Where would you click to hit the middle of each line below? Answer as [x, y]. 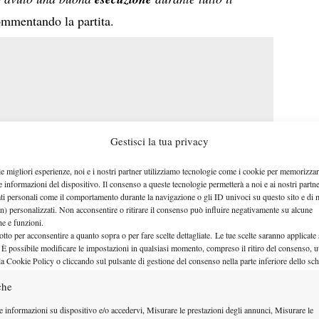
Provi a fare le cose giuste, [199, 295]
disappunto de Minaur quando [173, 274]
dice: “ [113, 295]
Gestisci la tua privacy [159, 141]
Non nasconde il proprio [158, 252]
